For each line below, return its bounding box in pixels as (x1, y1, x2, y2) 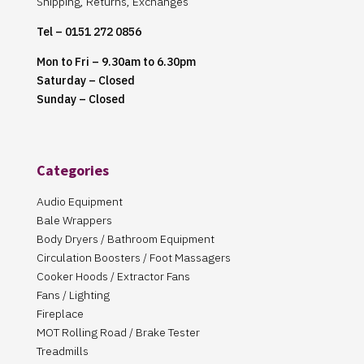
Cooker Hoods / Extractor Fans (36, 268, 190, 284)
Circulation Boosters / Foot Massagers (36, 249, 231, 265)
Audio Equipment (36, 193, 123, 209)
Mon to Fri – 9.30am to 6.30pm (36, 54, 196, 69)
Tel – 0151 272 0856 (36, 24, 141, 39)
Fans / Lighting (36, 287, 110, 302)
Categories (36, 160, 109, 180)
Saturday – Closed (36, 72, 135, 88)
